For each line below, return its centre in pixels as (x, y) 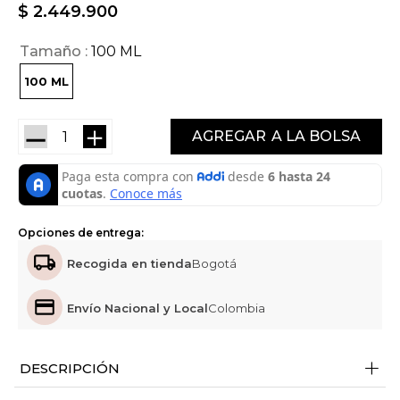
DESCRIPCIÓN (70, 369)
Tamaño (50, 52)
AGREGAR (229, 136)
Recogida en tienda (129, 264)
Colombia (237, 308)
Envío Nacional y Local (137, 308)
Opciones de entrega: (81, 232)
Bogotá (214, 264)
